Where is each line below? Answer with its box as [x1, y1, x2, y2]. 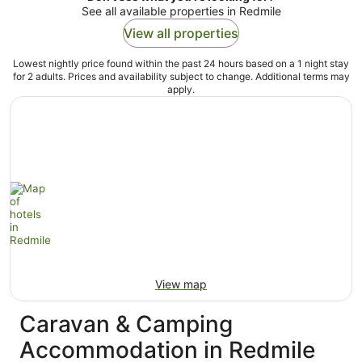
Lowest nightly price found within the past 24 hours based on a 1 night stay [13, 57, 349, 69]
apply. [167, 83, 195, 95]
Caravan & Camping [19, 310, 233, 338]
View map [155, 277, 207, 291]
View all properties [124, 25, 238, 41]
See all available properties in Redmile [81, 4, 281, 18]
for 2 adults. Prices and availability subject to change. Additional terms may [12, 70, 350, 82]
